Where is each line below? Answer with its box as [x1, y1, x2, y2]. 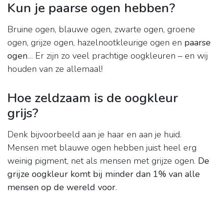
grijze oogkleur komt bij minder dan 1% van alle [7, 168, 200, 180]
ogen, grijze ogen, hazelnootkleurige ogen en [7, 37, 184, 49]
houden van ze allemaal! [7, 63, 103, 75]
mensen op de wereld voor [7, 181, 115, 194]
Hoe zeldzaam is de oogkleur [7, 89, 178, 107]
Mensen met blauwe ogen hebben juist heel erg [7, 142, 197, 154]
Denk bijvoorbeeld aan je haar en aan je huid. [7, 129, 181, 141]
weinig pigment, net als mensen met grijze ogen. [7, 155, 198, 167]
